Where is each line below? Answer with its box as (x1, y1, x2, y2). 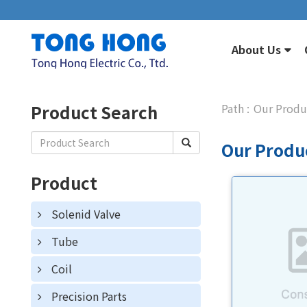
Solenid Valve (51, 206, 121, 222)
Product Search (31, 100, 158, 124)
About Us (232, 41, 281, 58)
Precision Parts (51, 288, 127, 304)
